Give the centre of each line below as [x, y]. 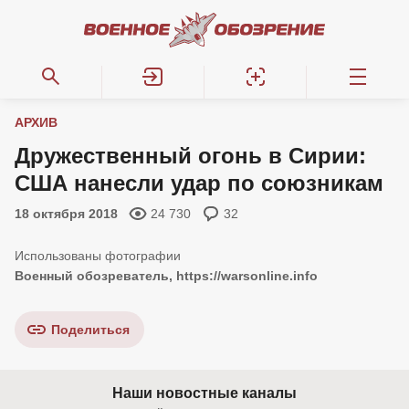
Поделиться [90, 330]
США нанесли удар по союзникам [199, 183]
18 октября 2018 [66, 214]
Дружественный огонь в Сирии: [190, 156]
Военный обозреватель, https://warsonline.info [166, 276]
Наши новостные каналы [204, 393]
